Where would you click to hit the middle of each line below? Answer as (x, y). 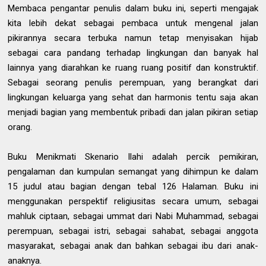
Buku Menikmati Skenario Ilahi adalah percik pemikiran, (133, 157)
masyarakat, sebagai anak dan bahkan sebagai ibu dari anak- (133, 246)
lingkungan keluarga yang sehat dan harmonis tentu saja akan (133, 97)
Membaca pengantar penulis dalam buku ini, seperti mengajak (133, 8)
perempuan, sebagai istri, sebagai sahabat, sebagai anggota (133, 231)
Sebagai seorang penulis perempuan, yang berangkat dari (133, 83)
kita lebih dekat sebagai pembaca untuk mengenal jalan (133, 23)
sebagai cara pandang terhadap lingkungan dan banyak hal (133, 53)
